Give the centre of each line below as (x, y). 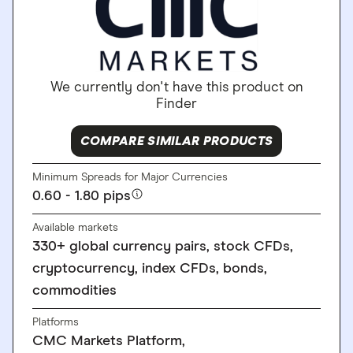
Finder (176, 104)
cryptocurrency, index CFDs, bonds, (150, 268)
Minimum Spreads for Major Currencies (130, 177)
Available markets (75, 227)
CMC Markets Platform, (109, 341)
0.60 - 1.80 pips (82, 196)
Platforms (56, 322)
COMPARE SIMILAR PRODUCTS (176, 141)
